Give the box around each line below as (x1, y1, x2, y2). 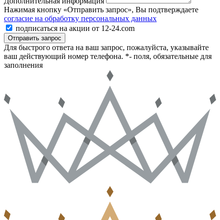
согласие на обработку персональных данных (4, 14, 157, 23)
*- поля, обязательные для (125, 52, 212, 61)
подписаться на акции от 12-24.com (16, 24, 135, 33)
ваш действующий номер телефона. (4, 52, 123, 61)
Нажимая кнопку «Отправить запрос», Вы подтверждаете (4, 5, 198, 14)
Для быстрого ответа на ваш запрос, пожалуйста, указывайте (4, 43, 209, 52)
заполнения (4, 61, 43, 70)
